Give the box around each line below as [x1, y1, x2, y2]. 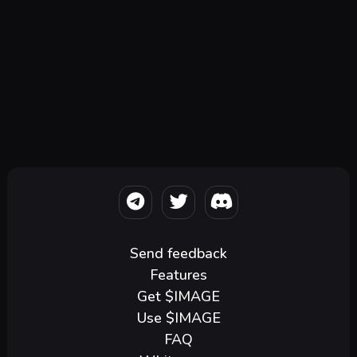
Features [150, 265, 207, 284]
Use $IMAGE [136, 308, 221, 328]
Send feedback [130, 244, 227, 263]
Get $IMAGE [137, 287, 220, 306]
